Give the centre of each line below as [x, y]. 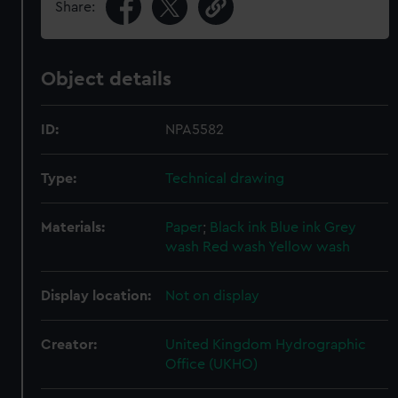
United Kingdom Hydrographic [266, 345]
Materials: [73, 227]
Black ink [239, 227]
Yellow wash [310, 247]
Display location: [96, 296]
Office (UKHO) [212, 364]
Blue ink [296, 227]
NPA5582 [195, 130]
